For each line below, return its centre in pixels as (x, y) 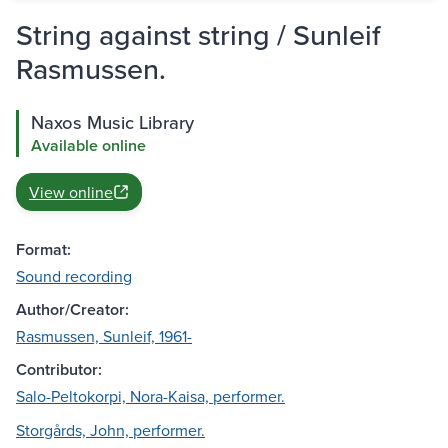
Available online (88, 146)
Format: (43, 250)
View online (71, 192)
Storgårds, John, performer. (110, 430)
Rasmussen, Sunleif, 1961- (104, 336)
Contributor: (59, 370)
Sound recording (74, 276)
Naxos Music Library (112, 122)
